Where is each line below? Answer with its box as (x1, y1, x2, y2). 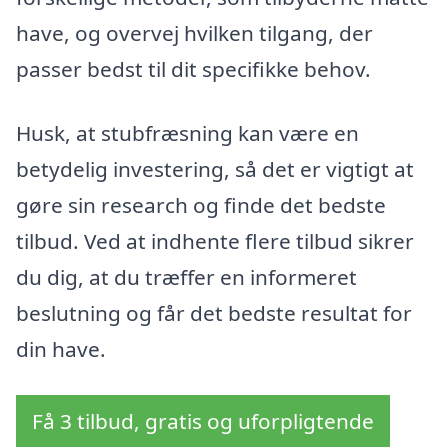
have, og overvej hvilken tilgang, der (16, 19, 373, 48)
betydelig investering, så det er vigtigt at (16, 155, 414, 184)
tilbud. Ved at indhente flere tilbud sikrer (16, 227, 414, 256)
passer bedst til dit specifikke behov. (16, 55, 371, 84)
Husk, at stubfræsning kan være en (16, 119, 359, 148)
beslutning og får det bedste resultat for (16, 299, 412, 328)
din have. (16, 335, 106, 364)
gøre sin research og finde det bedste (16, 191, 386, 220)
